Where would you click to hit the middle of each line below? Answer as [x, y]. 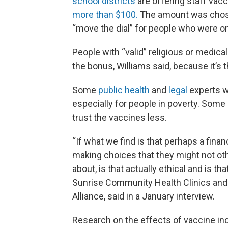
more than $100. [105, 15]
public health [124, 90]
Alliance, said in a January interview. [144, 196]
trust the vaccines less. [120, 117]
